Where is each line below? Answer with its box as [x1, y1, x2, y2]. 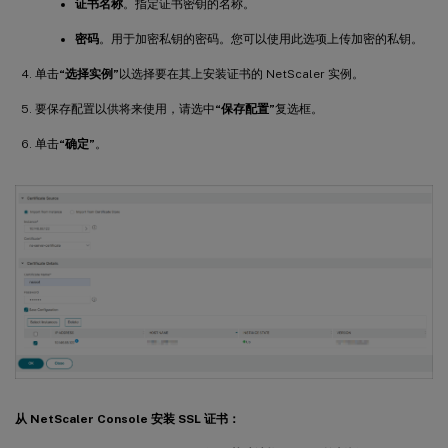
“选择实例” [59, 66, 119, 81]
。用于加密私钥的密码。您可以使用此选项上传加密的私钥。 [99, 31, 423, 46]
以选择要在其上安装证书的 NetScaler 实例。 [119, 66, 364, 81]
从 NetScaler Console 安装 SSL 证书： [15, 411, 240, 426]
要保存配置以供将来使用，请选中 [35, 101, 215, 116]
